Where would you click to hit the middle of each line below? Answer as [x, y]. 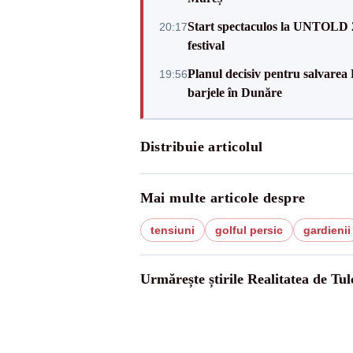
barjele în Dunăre [234, 93]
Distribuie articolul [201, 147]
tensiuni [172, 230]
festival [206, 45]
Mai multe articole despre [223, 198]
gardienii [327, 230]
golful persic [249, 230]
